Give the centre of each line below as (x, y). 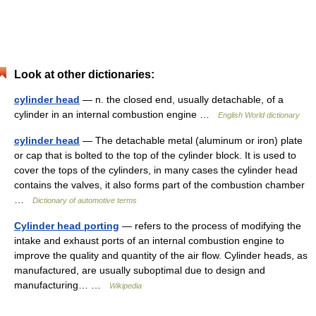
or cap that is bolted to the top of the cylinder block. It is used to (155, 156)
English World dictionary (259, 115)
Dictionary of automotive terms (85, 201)
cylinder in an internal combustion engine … (116, 115)
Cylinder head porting (67, 226)
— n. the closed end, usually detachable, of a (182, 100)
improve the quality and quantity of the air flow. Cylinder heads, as (161, 256)
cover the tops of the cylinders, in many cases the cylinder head (156, 170)
